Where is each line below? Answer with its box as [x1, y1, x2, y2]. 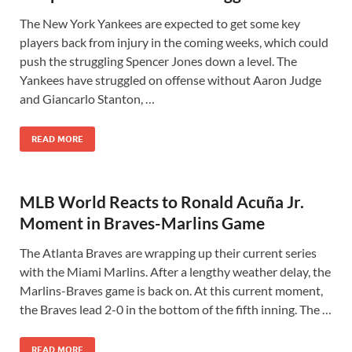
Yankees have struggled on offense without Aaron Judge [20, 72, 321, 87]
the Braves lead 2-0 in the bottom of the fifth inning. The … [20, 302, 332, 317]
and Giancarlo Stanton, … [20, 91, 155, 106]
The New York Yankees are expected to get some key [20, 16, 300, 31]
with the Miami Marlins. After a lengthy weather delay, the [20, 264, 331, 279]
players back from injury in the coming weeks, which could [20, 35, 328, 49]
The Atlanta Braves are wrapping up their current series [20, 245, 317, 260]
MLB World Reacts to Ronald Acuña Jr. [20, 192, 304, 211]
